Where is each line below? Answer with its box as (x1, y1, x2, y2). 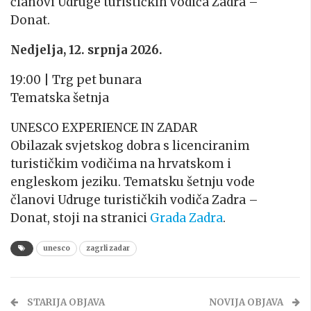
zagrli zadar (86, 243, 130, 253)
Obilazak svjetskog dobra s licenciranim (10, 137, 250, 153)
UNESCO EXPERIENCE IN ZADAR (10, 119, 198, 135)
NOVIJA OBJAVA (209, 296, 285, 308)
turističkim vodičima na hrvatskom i (10, 155, 231, 171)
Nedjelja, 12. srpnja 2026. (10, 42, 162, 58)
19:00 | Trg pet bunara (10, 72, 142, 87)
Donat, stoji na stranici (10, 210, 150, 226)
